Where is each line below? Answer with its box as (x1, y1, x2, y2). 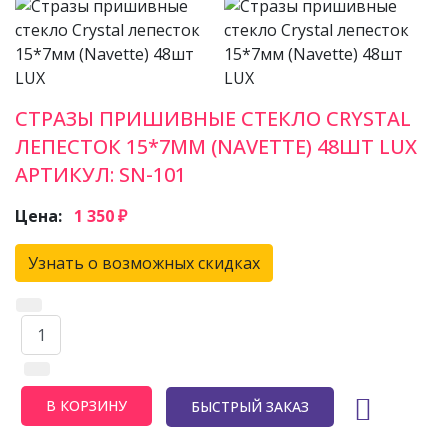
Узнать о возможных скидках (28, 252, 260, 274)
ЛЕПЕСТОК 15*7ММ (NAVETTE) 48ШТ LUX (15, 133, 417, 160)
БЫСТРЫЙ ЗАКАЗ (191, 396, 309, 416)
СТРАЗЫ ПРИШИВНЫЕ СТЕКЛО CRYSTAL (15, 105, 411, 132)
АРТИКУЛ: (15, 161, 119, 188)
